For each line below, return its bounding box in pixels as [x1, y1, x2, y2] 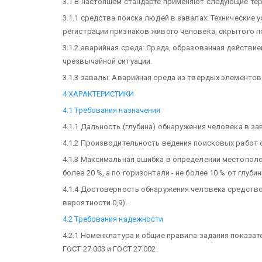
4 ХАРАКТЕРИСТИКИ [63, 89, 135, 98]
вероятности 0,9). [63, 198, 127, 207]
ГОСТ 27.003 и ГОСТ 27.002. [63, 244, 158, 253]
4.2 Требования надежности [63, 214, 164, 223]
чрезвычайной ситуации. [63, 56, 153, 65]
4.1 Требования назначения [63, 105, 161, 115]
